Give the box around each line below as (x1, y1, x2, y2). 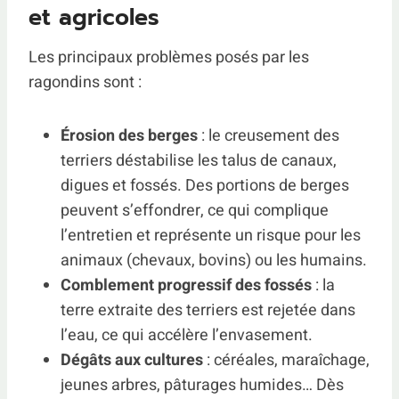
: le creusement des (198, 124, 339, 148)
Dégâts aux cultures (61, 348, 203, 372)
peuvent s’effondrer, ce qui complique (61, 199, 329, 223)
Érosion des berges (61, 124, 198, 148)
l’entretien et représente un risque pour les (61, 224, 361, 248)
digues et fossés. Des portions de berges (61, 174, 349, 198)
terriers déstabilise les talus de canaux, (61, 149, 337, 173)
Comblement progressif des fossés (61, 273, 312, 297)
